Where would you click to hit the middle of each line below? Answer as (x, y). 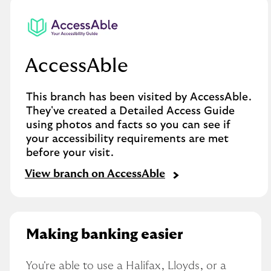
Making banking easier (105, 234)
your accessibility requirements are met (127, 139)
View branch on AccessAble (95, 175)
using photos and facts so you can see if (128, 125)
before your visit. (70, 153)
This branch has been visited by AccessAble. (139, 97)
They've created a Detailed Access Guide (130, 111)
